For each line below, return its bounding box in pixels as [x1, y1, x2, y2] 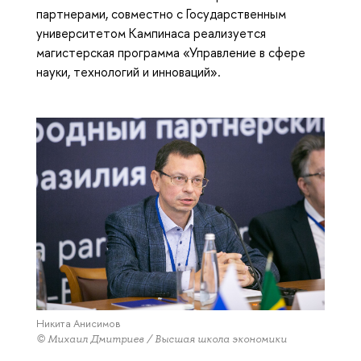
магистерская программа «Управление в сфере [36, 44, 305, 62]
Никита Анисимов [36, 315, 121, 330]
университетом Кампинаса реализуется [36, 24, 266, 43]
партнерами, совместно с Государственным [36, 5, 286, 23]
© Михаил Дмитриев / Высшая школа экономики [36, 331, 287, 346]
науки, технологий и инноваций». [36, 63, 221, 81]
